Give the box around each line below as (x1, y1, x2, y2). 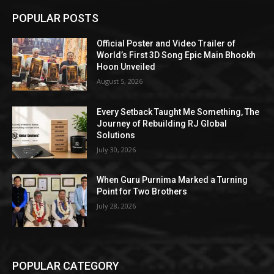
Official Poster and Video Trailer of (97, 38, 236, 48)
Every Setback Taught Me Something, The (97, 106, 260, 117)
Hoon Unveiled (97, 61, 156, 72)
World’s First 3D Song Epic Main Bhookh (97, 50, 256, 60)
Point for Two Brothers (97, 187, 188, 197)
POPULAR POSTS (12, 11, 98, 24)
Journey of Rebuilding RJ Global (97, 118, 228, 128)
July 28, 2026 (97, 201, 136, 211)
